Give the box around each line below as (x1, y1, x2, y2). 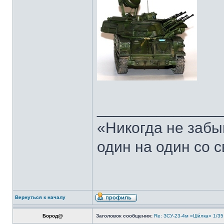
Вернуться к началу (15, 194, 65, 200)
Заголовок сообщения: (96, 213, 152, 218)
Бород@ (42, 213, 63, 218)
